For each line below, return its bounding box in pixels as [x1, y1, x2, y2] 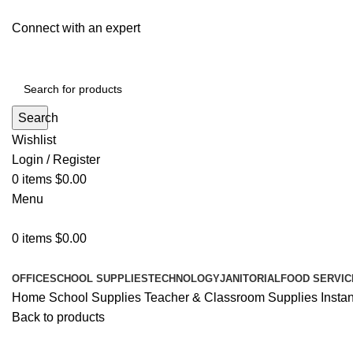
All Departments [12, 251, 102, 265]
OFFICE [12, 273, 50, 284]
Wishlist [12, 133, 56, 147]
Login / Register [12, 153, 100, 166]
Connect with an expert [12, 21, 140, 35]
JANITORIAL [220, 273, 281, 284]
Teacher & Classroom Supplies [144, 291, 321, 304]
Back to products [12, 310, 105, 324]
